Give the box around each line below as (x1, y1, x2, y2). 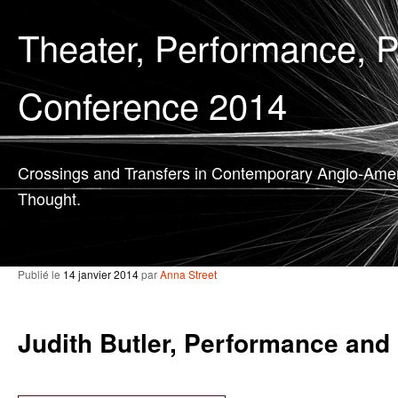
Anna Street (160, 267, 217, 282)
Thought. (18, 187, 81, 210)
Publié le (18, 267, 63, 282)
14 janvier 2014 (63, 267, 139, 282)
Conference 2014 (18, 79, 287, 130)
